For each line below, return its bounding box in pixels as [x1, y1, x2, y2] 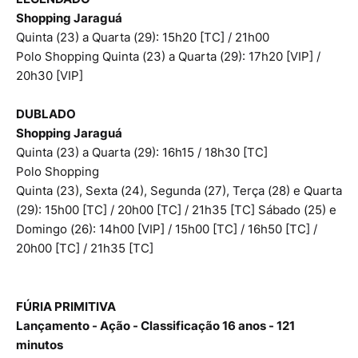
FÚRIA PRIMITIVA [16, 298, 116, 314]
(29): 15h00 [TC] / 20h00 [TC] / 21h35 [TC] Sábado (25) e [16, 201, 336, 217]
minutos [16, 336, 63, 352]
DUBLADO [16, 105, 76, 121]
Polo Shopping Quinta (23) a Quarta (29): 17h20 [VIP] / [16, 48, 320, 64]
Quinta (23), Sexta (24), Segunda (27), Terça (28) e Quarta [16, 182, 342, 198]
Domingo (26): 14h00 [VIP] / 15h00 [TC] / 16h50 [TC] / [16, 221, 317, 237]
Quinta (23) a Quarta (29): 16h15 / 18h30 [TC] [16, 144, 268, 160]
